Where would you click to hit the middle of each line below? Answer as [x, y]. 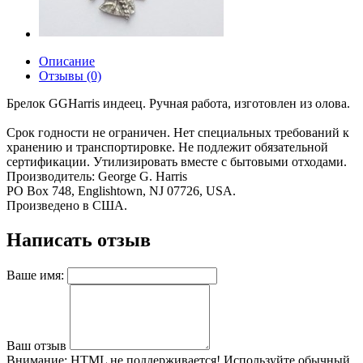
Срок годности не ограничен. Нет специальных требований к [178, 132]
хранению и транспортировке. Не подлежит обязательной [167, 147]
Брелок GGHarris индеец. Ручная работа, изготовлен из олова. [178, 103]
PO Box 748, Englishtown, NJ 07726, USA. [121, 191]
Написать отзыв [79, 239]
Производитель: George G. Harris [97, 176]
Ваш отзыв [36, 345]
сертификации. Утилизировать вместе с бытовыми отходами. [177, 162]
